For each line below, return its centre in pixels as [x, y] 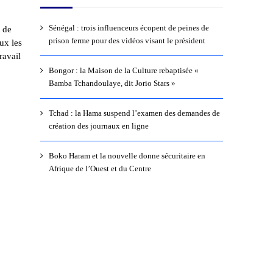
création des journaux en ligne [98, 126]
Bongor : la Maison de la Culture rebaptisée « [123, 71]
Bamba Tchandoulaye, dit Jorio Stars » [112, 83]
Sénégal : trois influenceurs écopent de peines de [129, 28]
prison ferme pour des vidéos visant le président [127, 41]
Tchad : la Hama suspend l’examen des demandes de [134, 113]
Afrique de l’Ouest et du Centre [100, 169]
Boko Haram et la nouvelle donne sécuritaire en [127, 156]
